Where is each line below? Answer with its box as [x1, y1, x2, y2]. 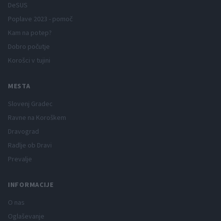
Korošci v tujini [8, 56, 50, 66]
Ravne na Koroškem [8, 113, 66, 123]
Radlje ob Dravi [8, 141, 52, 150]
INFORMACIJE [8, 180, 54, 190]
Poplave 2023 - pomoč [8, 14, 73, 24]
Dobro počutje [8, 42, 50, 52]
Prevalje [8, 154, 32, 164]
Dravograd [8, 127, 39, 137]
